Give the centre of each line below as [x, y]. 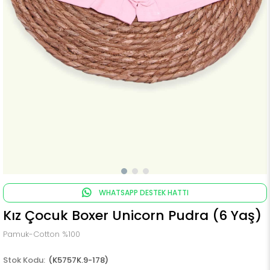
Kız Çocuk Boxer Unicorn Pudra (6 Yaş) [132, 215]
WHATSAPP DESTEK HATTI [143, 193]
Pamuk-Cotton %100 [42, 234]
